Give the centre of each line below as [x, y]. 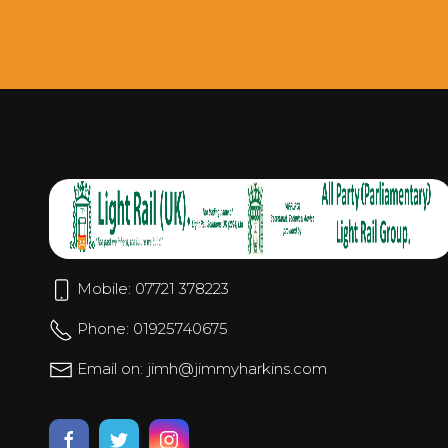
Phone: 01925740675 [150, 329]
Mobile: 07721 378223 [151, 289]
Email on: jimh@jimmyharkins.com [200, 369]
